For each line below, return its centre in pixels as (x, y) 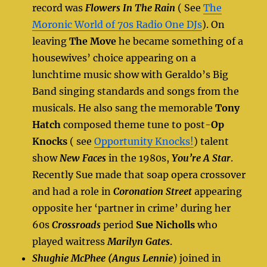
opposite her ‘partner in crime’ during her (132, 208)
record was (59, 7)
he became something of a (180, 41)
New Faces (83, 158)
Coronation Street (153, 191)
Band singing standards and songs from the (136, 91)
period (119, 224)
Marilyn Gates (139, 241)
